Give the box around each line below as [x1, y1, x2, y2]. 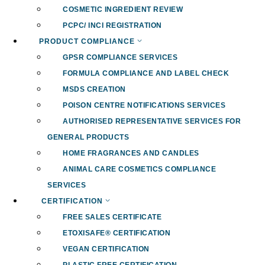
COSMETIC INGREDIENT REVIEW [63, 5, 183, 14]
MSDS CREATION [63, 85, 126, 94]
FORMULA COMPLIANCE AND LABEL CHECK [63, 69, 229, 78]
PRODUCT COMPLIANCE [39, 37, 135, 46]
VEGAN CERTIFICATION [63, 245, 150, 254]
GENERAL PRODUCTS [47, 133, 129, 142]
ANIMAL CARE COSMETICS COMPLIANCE [63, 165, 216, 174]
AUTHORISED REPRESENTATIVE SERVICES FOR [63, 117, 241, 126]
